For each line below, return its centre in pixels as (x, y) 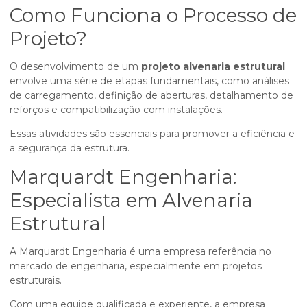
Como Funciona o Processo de (153, 15)
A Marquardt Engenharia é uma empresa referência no (140, 251)
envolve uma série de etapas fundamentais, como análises (149, 81)
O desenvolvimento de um (75, 66)
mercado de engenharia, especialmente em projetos (136, 266)
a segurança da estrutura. (70, 148)
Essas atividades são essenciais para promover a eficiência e (152, 134)
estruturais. (36, 280)
